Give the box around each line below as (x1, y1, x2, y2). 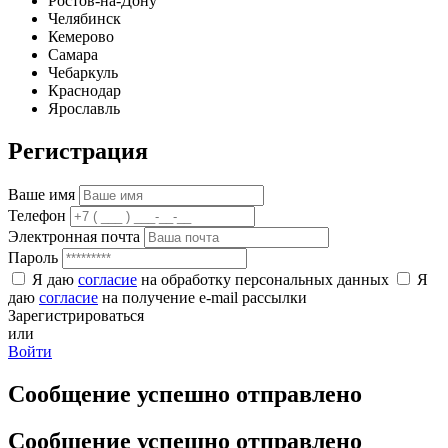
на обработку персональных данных (137, 270, 393, 288)
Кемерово (48, 28, 114, 46)
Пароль (8, 248, 58, 266)
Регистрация (8, 138, 148, 165)
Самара (48, 46, 98, 64)
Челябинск (48, 10, 121, 28)
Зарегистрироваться (8, 306, 144, 324)
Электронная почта (8, 227, 140, 245)
